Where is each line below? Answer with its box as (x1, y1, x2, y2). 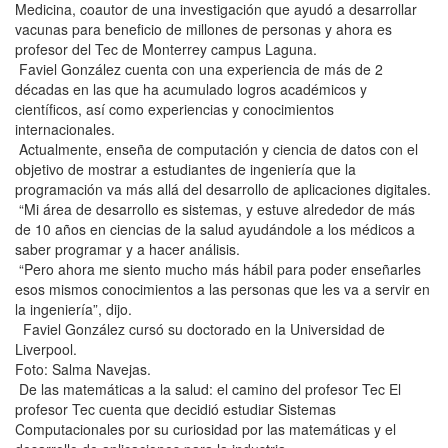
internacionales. (15, 119, 115, 139)
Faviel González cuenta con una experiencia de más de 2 (15, 59, 383, 79)
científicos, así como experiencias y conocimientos (15, 99, 334, 119)
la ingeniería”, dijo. (15, 299, 132, 319)
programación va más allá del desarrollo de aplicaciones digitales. (15, 179, 431, 199)
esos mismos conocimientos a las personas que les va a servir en (15, 279, 430, 299)
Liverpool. (15, 339, 77, 359)
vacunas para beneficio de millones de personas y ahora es (15, 19, 392, 39)
